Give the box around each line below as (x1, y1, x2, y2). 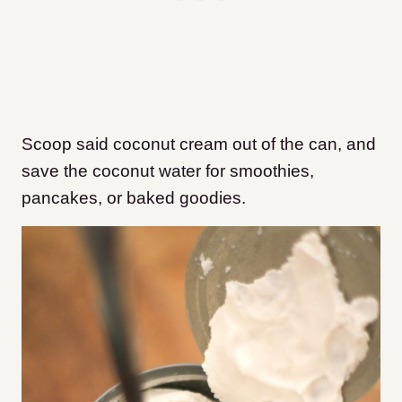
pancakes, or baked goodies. (22, 188, 246, 207)
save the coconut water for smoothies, (22, 161, 314, 180)
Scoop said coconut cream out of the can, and (22, 134, 376, 153)
